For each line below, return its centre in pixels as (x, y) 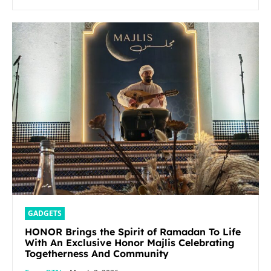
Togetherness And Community (97, 254)
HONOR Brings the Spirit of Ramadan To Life (133, 232)
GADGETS (45, 214)
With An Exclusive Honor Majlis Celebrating (130, 243)
